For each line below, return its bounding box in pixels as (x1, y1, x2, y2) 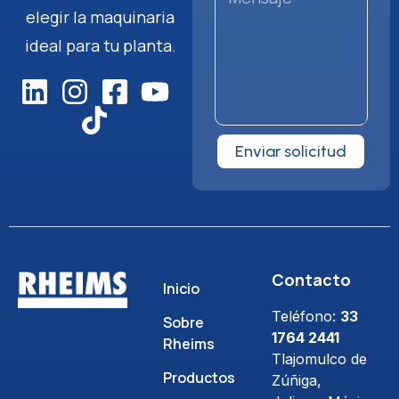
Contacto (272, 269, 352, 291)
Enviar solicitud (235, 142, 347, 162)
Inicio (162, 279, 199, 299)
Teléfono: (272, 307, 341, 326)
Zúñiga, (272, 371, 322, 390)
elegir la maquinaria (26, 6, 175, 28)
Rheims (162, 334, 215, 354)
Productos (162, 368, 235, 388)
